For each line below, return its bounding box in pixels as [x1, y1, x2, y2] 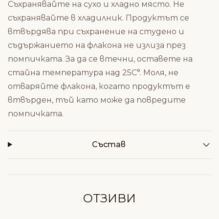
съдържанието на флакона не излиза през [8, 40, 186, 50]
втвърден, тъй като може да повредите [8, 95, 186, 105]
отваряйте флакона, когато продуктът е [8, 81, 190, 91]
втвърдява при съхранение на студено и [8, 26, 184, 36]
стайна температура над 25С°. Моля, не [8, 67, 178, 77]
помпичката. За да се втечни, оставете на [8, 54, 193, 64]
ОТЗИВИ [83, 191, 136, 205]
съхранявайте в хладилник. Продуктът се [8, 13, 189, 22]
